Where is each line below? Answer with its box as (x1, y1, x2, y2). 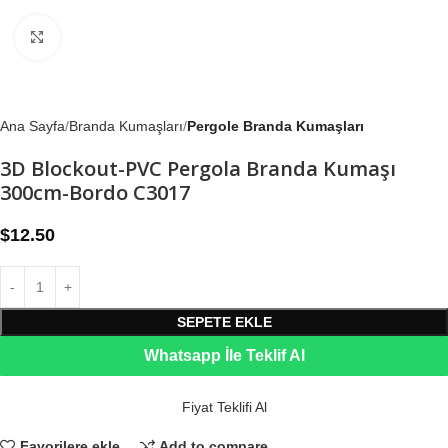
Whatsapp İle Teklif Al (143, 347, 305, 364)
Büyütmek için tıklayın (59, 30, 198, 45)
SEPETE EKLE (176, 314, 272, 330)
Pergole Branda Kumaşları (187, 118, 364, 134)
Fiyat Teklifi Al (181, 399, 267, 415)
